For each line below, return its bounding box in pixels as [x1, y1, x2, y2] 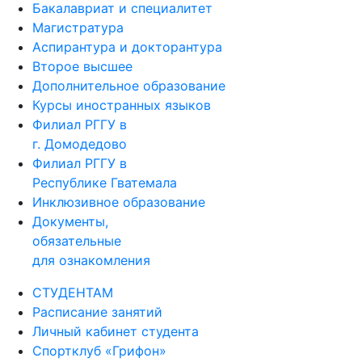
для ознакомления [32, 271, 150, 288]
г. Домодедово [32, 155, 127, 171]
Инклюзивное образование [32, 213, 205, 229]
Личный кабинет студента [32, 343, 199, 359]
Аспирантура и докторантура [32, 58, 222, 74]
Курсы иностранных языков [32, 116, 211, 133]
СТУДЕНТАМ [32, 304, 113, 320]
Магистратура [32, 39, 124, 55]
